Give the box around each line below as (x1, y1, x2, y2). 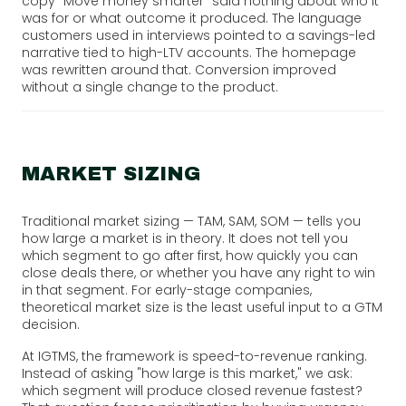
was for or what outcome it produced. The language (22, 8, 362, 27)
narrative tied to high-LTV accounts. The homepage (22, 43, 356, 62)
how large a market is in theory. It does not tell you (22, 228, 348, 247)
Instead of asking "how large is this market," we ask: (22, 363, 353, 382)
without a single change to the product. (22, 77, 278, 96)
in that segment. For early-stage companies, (22, 280, 312, 299)
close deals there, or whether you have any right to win (22, 263, 375, 282)
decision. (22, 314, 80, 333)
